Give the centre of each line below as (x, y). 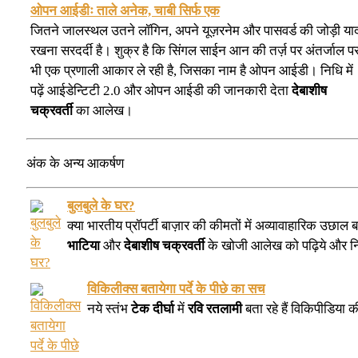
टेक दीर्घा (153, 308)
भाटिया (84, 245)
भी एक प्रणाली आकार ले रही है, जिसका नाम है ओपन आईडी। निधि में (192, 70)
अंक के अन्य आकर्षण (75, 164)
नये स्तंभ (109, 308)
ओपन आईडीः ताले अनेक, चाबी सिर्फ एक (125, 10)
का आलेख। (103, 110)
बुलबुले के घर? (101, 205)
